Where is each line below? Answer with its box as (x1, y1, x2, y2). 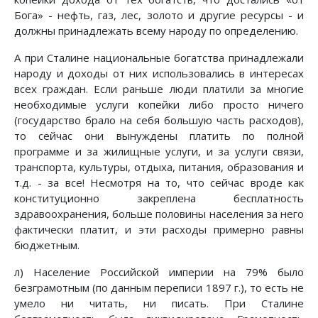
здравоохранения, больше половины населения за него (14, 207, 304, 221)
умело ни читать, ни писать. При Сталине (14, 296, 304, 311)
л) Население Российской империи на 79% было (14, 265, 304, 280)
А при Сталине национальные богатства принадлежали (14, 50, 304, 65)
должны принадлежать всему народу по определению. (14, 23, 298, 38)
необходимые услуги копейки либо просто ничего (14, 97, 304, 112)
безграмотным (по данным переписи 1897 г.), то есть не (14, 280, 304, 295)
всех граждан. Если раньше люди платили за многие (14, 82, 304, 97)
